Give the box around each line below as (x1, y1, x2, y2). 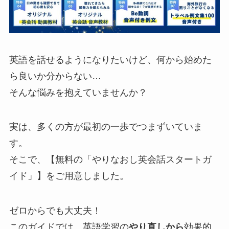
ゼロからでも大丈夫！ (9, 205, 101, 216)
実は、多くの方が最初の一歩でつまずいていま (9, 122, 202, 132)
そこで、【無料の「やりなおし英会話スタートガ (9, 154, 212, 165)
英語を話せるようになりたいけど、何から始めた (9, 54, 212, 65)
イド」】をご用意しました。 (9, 171, 129, 181)
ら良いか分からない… (9, 71, 101, 81)
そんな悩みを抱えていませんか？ (9, 87, 147, 98)
